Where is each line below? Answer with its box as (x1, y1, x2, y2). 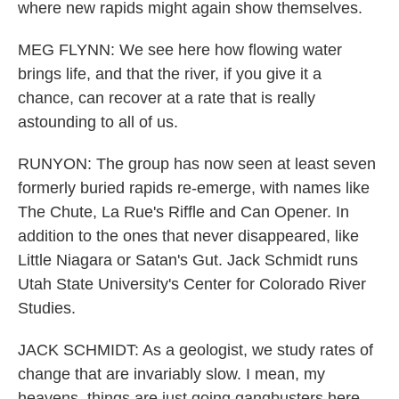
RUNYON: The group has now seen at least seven (18, 155, 376, 173)
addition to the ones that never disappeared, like (18, 227, 359, 245)
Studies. (18, 299, 76, 317)
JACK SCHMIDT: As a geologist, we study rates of (18, 341, 373, 359)
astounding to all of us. (18, 113, 178, 131)
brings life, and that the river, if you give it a (18, 65, 322, 83)
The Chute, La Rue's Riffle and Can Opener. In (18, 203, 349, 221)
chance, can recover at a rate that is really (18, 89, 315, 107)
